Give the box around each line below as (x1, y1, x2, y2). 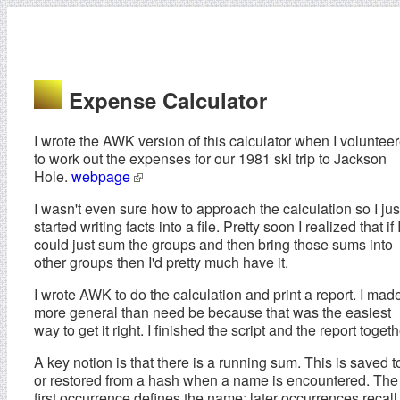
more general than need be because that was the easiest (34, 301, 391, 322)
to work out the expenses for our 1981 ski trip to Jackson (34, 147, 387, 169)
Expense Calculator (62, 84, 267, 115)
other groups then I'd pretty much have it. (34, 251, 288, 272)
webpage (71, 165, 134, 187)
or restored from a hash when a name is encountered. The (34, 369, 398, 390)
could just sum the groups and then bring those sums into (34, 233, 393, 254)
